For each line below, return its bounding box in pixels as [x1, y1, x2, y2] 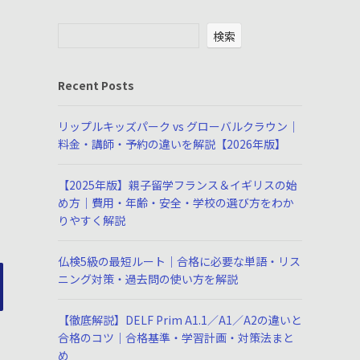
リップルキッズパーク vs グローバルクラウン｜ [58, 118, 299, 134]
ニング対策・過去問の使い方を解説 [58, 271, 238, 287]
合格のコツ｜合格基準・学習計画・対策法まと [58, 329, 294, 346]
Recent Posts [58, 77, 134, 93]
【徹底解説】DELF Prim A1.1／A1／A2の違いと [58, 312, 302, 328]
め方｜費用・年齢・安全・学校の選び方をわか [58, 194, 294, 211]
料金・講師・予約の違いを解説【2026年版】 [58, 136, 286, 152]
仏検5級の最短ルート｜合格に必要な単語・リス [58, 253, 301, 269]
